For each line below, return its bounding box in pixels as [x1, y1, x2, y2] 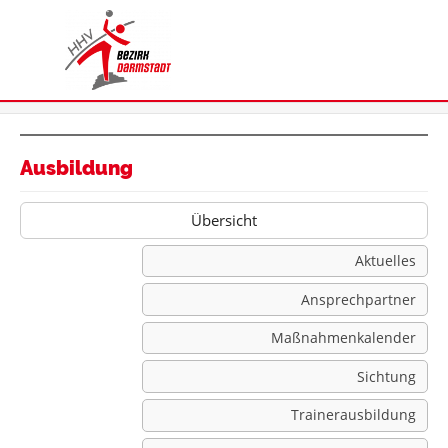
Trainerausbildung [290, 405, 416, 425]
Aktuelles [354, 251, 416, 271]
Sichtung [356, 366, 416, 386]
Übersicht [191, 209, 257, 230]
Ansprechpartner [300, 289, 416, 309]
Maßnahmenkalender [270, 328, 416, 348]
